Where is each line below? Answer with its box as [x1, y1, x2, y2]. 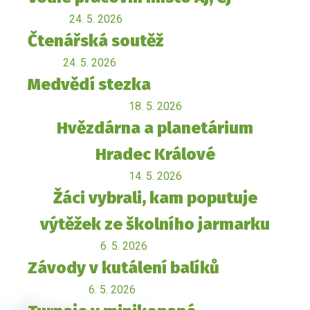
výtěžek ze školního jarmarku [40, 215, 270, 235]
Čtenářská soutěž [28, 31, 163, 51]
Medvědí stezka [28, 75, 151, 95]
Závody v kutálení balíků [28, 258, 219, 278]
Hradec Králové [95, 145, 215, 165]
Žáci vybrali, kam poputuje [53, 188, 257, 208]
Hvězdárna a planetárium [57, 118, 253, 138]
